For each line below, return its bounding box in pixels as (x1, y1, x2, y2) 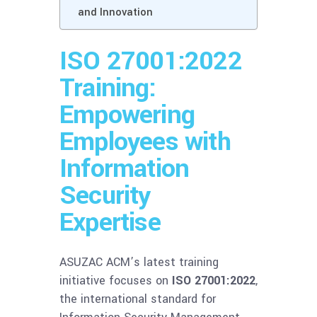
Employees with (59, 122, 231, 160)
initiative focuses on (59, 272, 172, 289)
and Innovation (78, 4, 154, 20)
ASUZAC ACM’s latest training (59, 253, 219, 270)
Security (59, 176, 151, 214)
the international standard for (59, 290, 216, 307)
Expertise (59, 203, 161, 241)
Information (59, 149, 190, 187)
